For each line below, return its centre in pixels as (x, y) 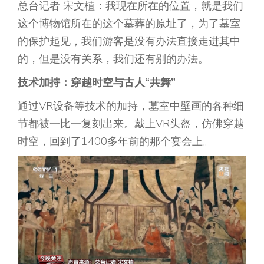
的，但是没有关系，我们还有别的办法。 (113, 59)
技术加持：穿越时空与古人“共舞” (97, 82)
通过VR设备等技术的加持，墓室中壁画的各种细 (131, 106)
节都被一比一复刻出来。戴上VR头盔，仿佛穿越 (131, 124)
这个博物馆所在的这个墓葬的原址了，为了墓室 (129, 24)
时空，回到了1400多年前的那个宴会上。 (115, 141)
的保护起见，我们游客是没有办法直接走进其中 (129, 41)
